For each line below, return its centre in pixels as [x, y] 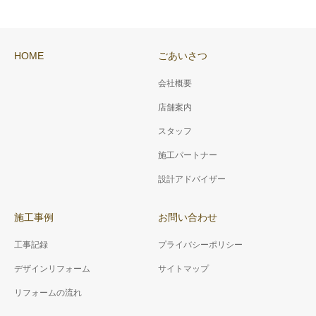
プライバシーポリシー [200, 245]
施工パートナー [188, 155]
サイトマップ [183, 269]
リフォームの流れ [48, 293]
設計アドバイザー [192, 179]
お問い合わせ [188, 217]
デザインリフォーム [52, 269]
